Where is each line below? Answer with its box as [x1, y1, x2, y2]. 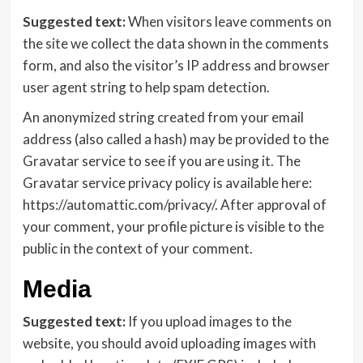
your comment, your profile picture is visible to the [22, 218, 324, 235]
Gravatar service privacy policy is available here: [22, 174, 312, 191]
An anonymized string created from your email [22, 109, 304, 126]
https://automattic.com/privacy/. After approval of [22, 196, 327, 213]
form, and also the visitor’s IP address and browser [22, 57, 330, 74]
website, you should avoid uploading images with [22, 335, 316, 352]
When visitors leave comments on [127, 13, 331, 30]
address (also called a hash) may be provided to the [22, 130, 329, 147]
